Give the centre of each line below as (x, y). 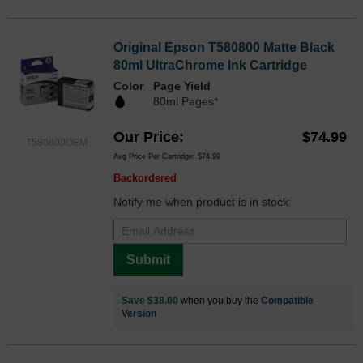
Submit (148, 260)
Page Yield (182, 86)
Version (139, 314)
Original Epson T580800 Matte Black (224, 48)
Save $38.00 (150, 301)
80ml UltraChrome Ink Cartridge (210, 66)
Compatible (287, 301)
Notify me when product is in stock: (203, 202)
